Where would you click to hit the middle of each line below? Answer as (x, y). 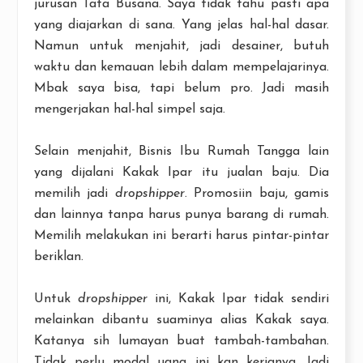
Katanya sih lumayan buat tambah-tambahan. (181, 341)
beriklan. (59, 257)
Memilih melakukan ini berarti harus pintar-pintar (181, 236)
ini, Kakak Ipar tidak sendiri (238, 299)
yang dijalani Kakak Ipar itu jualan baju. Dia (181, 173)
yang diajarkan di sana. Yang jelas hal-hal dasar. (181, 25)
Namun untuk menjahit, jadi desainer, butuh (181, 46)
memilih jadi (75, 194)
